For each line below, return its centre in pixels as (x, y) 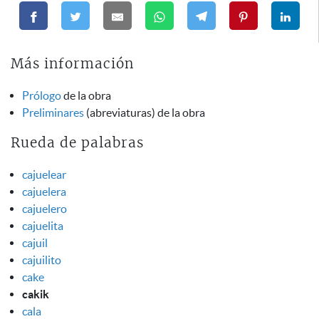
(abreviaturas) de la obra (145, 113)
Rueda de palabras (77, 143)
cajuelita (43, 225)
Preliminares (53, 113)
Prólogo (42, 96)
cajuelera (44, 191)
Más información (72, 65)
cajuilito (42, 260)
